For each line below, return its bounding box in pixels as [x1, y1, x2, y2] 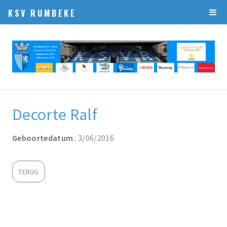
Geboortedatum [12, 133, 73, 143]
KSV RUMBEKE [8, 7, 77, 20]
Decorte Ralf [12, 104, 97, 125]
